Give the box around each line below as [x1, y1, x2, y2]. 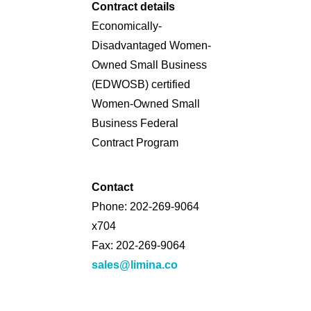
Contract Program [92, 137, 178, 149]
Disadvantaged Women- [92, 40, 211, 51]
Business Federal [92, 117, 178, 129]
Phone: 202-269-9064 [92, 201, 199, 212]
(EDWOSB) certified [92, 78, 190, 90]
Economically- [92, 20, 162, 32]
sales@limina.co [92, 259, 178, 271]
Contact [92, 181, 133, 193]
